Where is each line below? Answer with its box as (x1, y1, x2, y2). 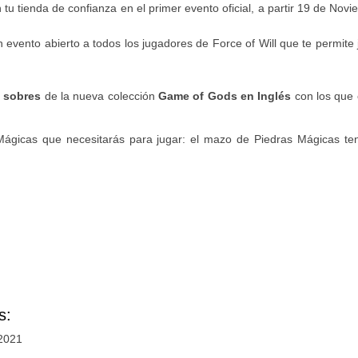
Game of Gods (158, 89, 237, 102)
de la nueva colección (41, 89, 159, 102)
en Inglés (240, 89, 295, 102)
